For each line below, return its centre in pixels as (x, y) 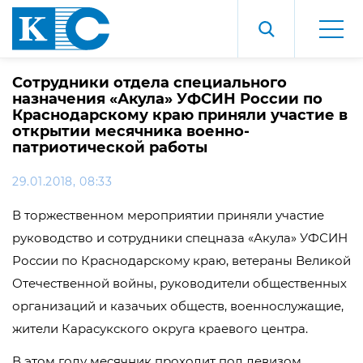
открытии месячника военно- (131, 131)
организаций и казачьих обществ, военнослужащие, (178, 306)
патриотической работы (110, 147)
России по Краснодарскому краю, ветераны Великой (181, 261)
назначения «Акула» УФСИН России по (167, 99)
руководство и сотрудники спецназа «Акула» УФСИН (180, 238)
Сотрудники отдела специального (149, 83)
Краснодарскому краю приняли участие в (180, 115)
